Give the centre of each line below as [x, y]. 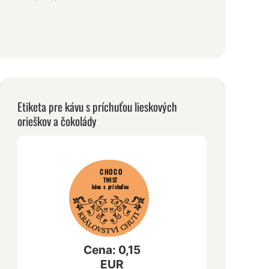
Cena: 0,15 [112, 250]
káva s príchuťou [111, 187]
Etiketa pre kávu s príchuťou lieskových [98, 107]
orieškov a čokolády [57, 121]
